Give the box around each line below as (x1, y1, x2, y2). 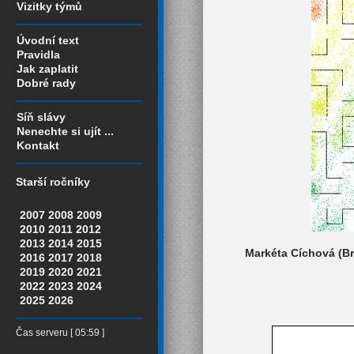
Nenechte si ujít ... (17, 125, 114, 137)
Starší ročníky (16, 175, 90, 189)
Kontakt (17, 139, 59, 152)
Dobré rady (17, 77, 76, 89)
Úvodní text (17, 34, 79, 47)
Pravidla (17, 48, 60, 61)
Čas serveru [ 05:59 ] (16, 328, 104, 338)
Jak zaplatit (17, 62, 78, 75)
